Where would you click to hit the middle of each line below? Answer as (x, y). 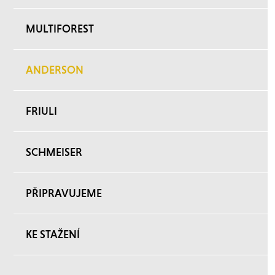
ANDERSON (55, 70)
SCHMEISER (54, 152)
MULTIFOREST (60, 29)
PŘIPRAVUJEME (64, 193)
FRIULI (41, 111)
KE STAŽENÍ (53, 234)
